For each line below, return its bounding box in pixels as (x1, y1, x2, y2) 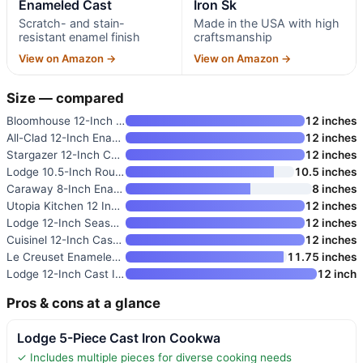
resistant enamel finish (19, 29, 140, 44)
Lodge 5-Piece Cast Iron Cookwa (17, 329, 220, 346)
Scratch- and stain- (19, 15, 125, 30)
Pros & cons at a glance (6, 294, 160, 311)
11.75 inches (287, 250, 357, 263)
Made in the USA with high (193, 15, 340, 30)
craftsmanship (193, 29, 272, 44)
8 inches (312, 181, 357, 195)
